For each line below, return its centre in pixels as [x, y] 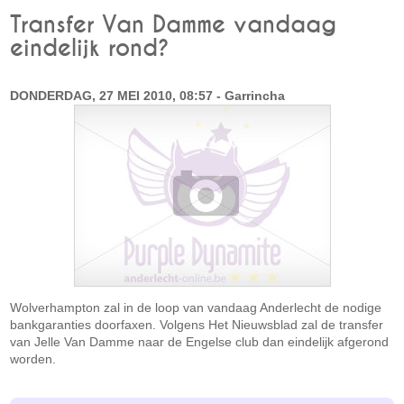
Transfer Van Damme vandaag [174, 25]
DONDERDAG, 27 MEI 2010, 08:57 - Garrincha [148, 96]
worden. [33, 359]
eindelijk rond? [90, 49]
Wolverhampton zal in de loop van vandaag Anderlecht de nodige [196, 308]
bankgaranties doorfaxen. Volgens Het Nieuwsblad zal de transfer [197, 325]
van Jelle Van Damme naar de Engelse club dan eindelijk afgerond [200, 342]
